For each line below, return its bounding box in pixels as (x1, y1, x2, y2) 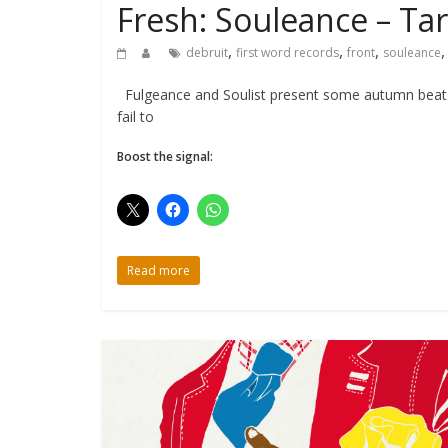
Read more (127, 262, 190, 280)
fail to (117, 107, 154, 127)
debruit (186, 44, 228, 62)
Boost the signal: (117, 148, 213, 166)
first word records (236, 44, 339, 62)
